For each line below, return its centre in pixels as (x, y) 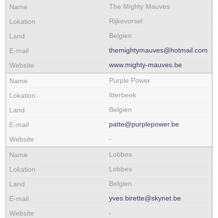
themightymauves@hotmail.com (158, 50)
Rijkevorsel (126, 21)
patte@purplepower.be (144, 124)
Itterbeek (123, 95)
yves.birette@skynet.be (145, 198)
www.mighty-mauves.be (145, 65)
